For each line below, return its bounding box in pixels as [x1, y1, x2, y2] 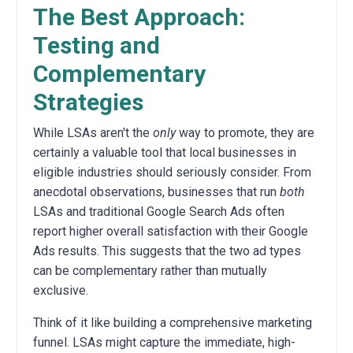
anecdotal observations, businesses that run [33, 184, 280, 199]
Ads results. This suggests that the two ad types [33, 243, 301, 258]
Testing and [33, 31, 160, 59]
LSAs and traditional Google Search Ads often [33, 203, 284, 219]
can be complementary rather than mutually [33, 262, 267, 278]
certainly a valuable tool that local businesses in [33, 144, 296, 160]
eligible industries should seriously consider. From [33, 164, 311, 180]
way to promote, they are [176, 124, 314, 140]
